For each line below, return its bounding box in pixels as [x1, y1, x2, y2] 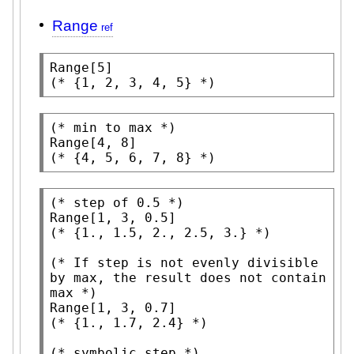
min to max [73, 119, 153, 135]
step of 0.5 [73, 194, 160, 210]
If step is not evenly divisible [73, 254, 318, 270]
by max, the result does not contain [50, 269, 326, 285]
